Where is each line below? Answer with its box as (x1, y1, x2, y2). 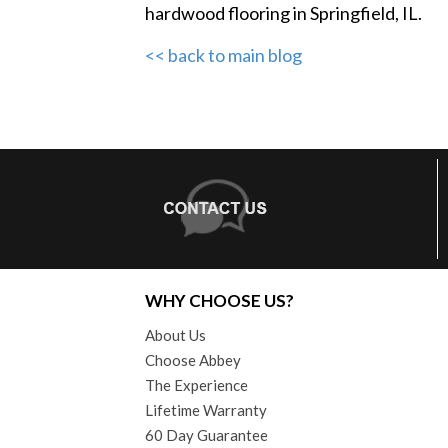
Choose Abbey (145, 350, 241, 369)
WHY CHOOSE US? (145, 289, 294, 311)
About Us (145, 325, 206, 344)
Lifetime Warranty (145, 400, 267, 419)
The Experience (145, 375, 248, 394)
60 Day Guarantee (145, 425, 268, 444)
